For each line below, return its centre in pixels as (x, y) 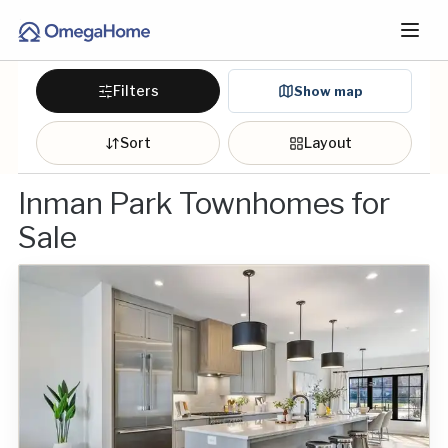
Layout (327, 142)
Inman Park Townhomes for (204, 203)
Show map (328, 90)
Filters (135, 90)
